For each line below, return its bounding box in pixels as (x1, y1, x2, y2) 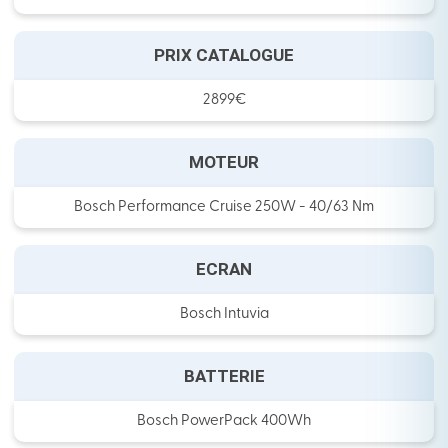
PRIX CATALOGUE (154, 45, 294, 66)
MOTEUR (189, 152, 259, 173)
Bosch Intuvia (179, 307, 269, 323)
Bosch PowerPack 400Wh (137, 414, 311, 430)
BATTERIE (183, 366, 265, 387)
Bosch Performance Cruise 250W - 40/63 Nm (74, 200, 374, 216)
